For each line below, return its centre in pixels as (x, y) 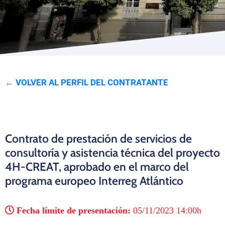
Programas (26, 14)
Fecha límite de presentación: (72, 210)
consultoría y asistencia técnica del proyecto (113, 152)
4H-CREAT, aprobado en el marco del (97, 166)
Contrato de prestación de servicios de (98, 138)
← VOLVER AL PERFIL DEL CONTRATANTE (87, 82)
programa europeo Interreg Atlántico (94, 181)
